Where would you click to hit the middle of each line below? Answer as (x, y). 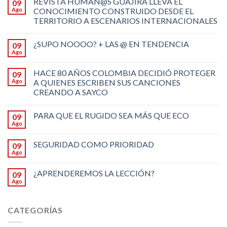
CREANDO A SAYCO (71, 92)
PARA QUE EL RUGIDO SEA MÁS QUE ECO (111, 115)
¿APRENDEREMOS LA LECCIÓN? (94, 173)
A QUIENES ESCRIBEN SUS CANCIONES (107, 82)
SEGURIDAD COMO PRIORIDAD (94, 144)
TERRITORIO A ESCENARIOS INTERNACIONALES (125, 20)
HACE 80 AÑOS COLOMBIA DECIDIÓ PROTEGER (124, 72)
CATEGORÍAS (35, 210)
